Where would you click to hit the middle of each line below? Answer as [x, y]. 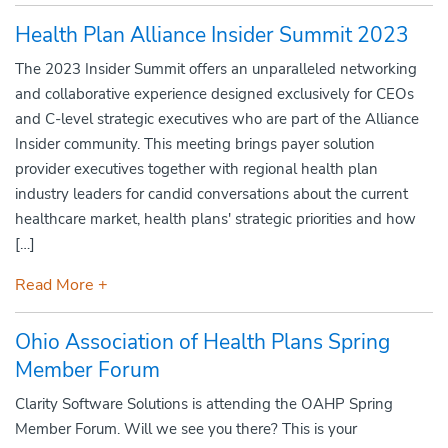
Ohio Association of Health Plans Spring [202, 342]
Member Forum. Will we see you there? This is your [186, 429]
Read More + [61, 285]
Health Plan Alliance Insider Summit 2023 [212, 35]
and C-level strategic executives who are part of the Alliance [217, 119]
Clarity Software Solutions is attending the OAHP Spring [204, 404]
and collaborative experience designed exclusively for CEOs [214, 94]
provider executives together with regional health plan [196, 169]
